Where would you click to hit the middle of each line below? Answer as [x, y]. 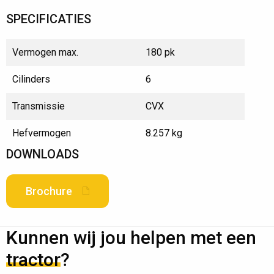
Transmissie [39, 106]
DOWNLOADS [43, 154]
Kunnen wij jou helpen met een [131, 238]
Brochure [49, 191]
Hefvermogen [42, 133]
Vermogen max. [45, 53]
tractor [33, 260]
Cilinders [31, 80]
